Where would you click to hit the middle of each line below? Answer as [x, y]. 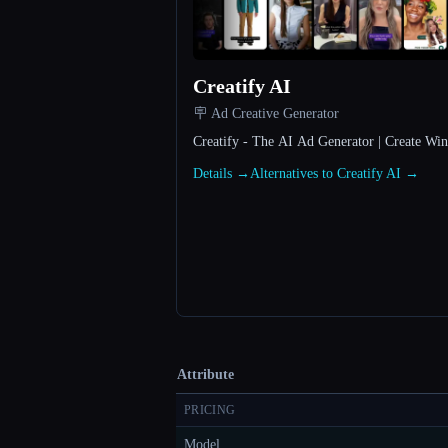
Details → [221, 174]
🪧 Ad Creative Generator [266, 114]
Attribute [205, 375]
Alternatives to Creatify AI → [334, 174]
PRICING [210, 410]
